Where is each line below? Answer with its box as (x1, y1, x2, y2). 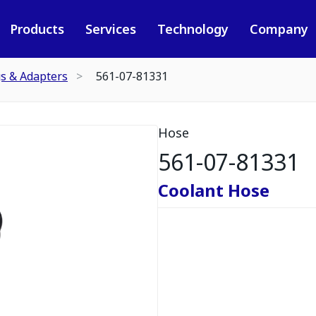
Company (249, 20, 308, 37)
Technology (157, 20, 229, 37)
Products (9, 20, 64, 37)
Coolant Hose (158, 178, 269, 202)
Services (85, 20, 136, 37)
